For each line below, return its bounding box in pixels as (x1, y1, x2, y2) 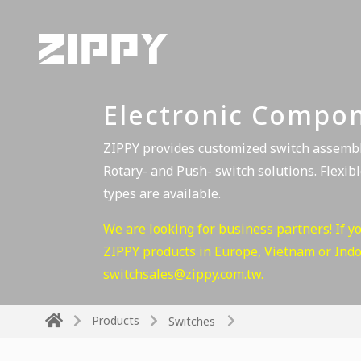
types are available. (103, 185, 221, 202)
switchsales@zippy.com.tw (103, 265, 261, 283)
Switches (168, 313, 215, 329)
